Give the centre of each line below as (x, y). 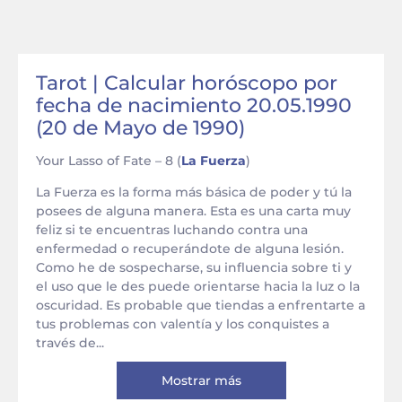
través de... (70, 343)
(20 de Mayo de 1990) (140, 128)
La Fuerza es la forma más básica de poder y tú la (194, 192)
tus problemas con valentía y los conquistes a (183, 324)
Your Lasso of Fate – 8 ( (109, 161)
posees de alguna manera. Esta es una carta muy (193, 211)
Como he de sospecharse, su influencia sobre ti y (194, 267)
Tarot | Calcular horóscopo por (187, 83)
